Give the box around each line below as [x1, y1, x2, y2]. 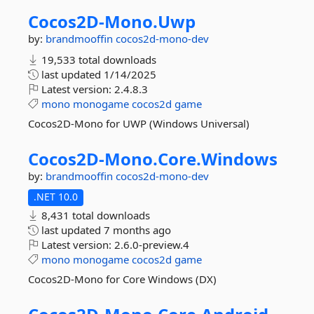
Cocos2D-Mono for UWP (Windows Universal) [28, 116, 250, 130]
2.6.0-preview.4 [114, 238, 189, 252]
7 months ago [104, 223, 171, 237]
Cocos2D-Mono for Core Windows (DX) [28, 272, 217, 286]
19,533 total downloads [39, 53, 156, 67]
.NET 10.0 [34, 190, 78, 203]
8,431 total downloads [39, 208, 150, 222]
